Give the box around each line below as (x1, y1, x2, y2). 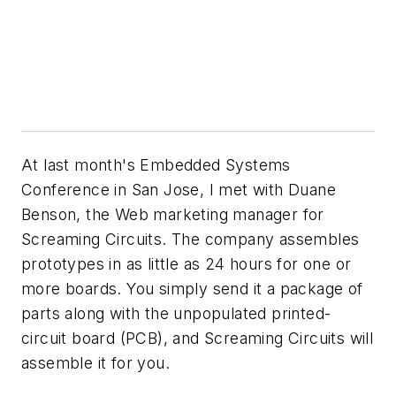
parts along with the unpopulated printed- (21, 303, 331, 323)
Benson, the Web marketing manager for (21, 204, 324, 224)
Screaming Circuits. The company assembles (21, 229, 360, 248)
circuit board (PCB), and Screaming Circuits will (21, 328, 374, 347)
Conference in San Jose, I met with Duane (21, 179, 336, 199)
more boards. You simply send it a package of (21, 278, 363, 298)
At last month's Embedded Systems (21, 155, 291, 174)
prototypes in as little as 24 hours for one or (21, 254, 352, 273)
